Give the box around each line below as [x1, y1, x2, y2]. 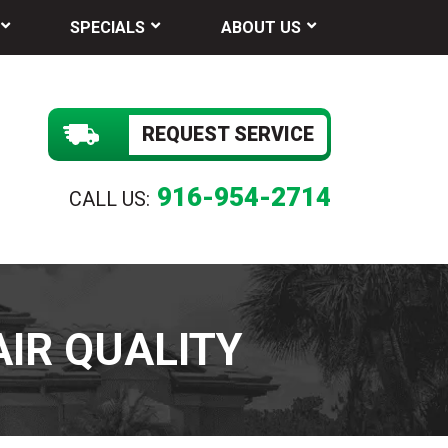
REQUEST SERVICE [142, 122, 314, 146]
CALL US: [69, 187, 150, 211]
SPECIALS [70, 18, 146, 37]
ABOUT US [220, 18, 301, 37]
